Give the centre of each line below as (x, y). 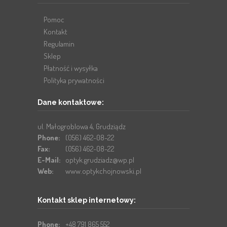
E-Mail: (49, 160)
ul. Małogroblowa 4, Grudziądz (82, 127)
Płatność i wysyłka (71, 68)
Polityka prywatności (74, 81)
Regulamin (59, 44)
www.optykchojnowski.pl (103, 171)
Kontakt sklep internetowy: (87, 200)
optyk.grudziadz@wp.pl (100, 160)
